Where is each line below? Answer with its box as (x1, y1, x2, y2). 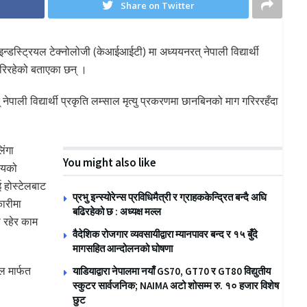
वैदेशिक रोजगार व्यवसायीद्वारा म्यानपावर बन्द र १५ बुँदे (73, 228, 258, 241)
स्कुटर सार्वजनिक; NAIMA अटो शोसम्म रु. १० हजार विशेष (73, 279, 280, 293)
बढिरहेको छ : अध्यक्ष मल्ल (73, 205, 162, 219)
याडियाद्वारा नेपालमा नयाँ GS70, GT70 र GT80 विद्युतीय (73, 265, 271, 278)
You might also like (63, 155, 157, 171)
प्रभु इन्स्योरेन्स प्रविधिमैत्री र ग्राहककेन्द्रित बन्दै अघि (73, 191, 267, 204)
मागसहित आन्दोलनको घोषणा (73, 242, 173, 256)
